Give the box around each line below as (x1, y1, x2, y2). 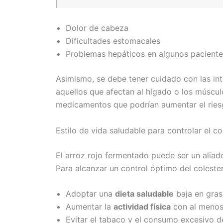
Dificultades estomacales (66, 36, 160, 46)
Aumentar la (66, 202, 113, 212)
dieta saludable (115, 189, 174, 199)
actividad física (113, 202, 171, 212)
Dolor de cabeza (66, 23, 128, 33)
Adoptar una (66, 189, 115, 199)
